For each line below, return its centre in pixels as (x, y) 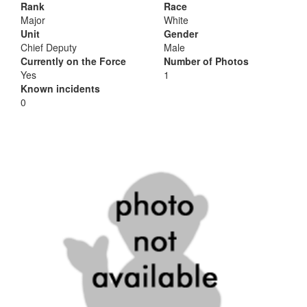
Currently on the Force (73, 61)
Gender (181, 34)
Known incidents (60, 88)
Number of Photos (206, 61)
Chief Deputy (49, 47)
